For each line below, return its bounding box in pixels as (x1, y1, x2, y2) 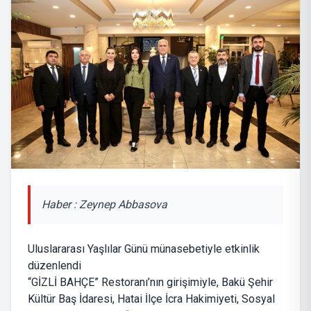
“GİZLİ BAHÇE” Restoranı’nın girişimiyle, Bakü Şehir (28, 276, 273, 289)
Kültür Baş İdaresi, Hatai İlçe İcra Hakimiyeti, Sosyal (28, 292, 275, 306)
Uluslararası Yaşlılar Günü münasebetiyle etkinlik (28, 242, 260, 256)
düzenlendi (28, 259, 81, 273)
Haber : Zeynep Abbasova (42, 198, 167, 212)
